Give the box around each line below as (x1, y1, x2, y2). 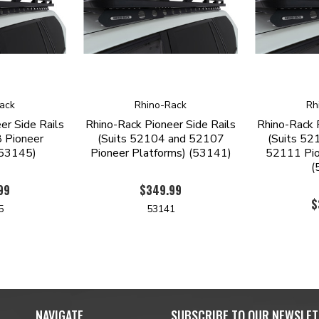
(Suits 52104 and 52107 (97, 130, 224, 147)
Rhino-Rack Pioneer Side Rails (85, 116, 236, 132)
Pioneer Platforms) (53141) (90, 145, 231, 161)
